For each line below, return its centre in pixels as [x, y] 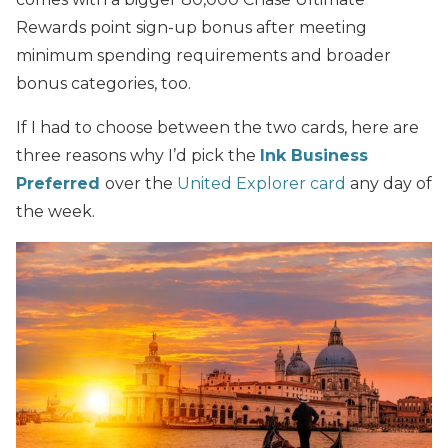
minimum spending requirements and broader [203, 55]
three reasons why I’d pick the [138, 155]
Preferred [58, 183]
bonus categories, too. [103, 83]
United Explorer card [261, 183]
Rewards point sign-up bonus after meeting [191, 27]
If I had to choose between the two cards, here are [217, 127]
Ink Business [314, 155]
